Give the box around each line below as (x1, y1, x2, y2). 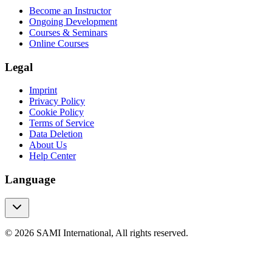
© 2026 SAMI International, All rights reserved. (5, 227, 188, 238)
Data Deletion (29, 129, 83, 140)
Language (5, 173, 55, 186)
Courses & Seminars (29, 27, 107, 38)
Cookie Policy (29, 107, 84, 118)
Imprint (29, 85, 57, 96)
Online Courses (29, 38, 89, 49)
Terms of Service (29, 118, 94, 129)
